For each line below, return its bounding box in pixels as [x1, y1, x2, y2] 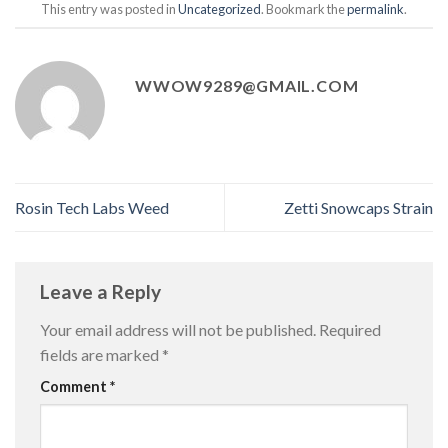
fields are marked [40, 344, 162, 364]
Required [319, 319, 381, 339]
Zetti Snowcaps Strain [284, 198, 433, 217]
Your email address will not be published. [40, 319, 316, 339]
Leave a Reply [40, 280, 165, 304]
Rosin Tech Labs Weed [15, 198, 169, 217]
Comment [40, 377, 110, 395]
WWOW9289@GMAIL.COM [135, 75, 359, 95]
